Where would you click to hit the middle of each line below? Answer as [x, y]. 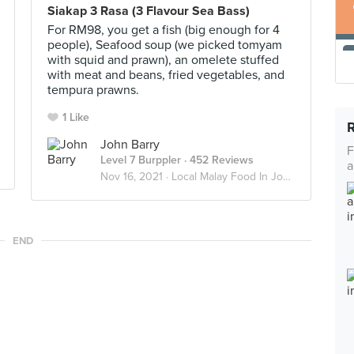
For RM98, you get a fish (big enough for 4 [164, 30]
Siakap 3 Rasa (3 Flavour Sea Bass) [149, 11]
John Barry [130, 145]
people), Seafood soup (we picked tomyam [165, 45]
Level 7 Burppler [141, 160]
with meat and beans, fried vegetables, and [166, 75]
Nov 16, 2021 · [136, 177]
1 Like [76, 117]
